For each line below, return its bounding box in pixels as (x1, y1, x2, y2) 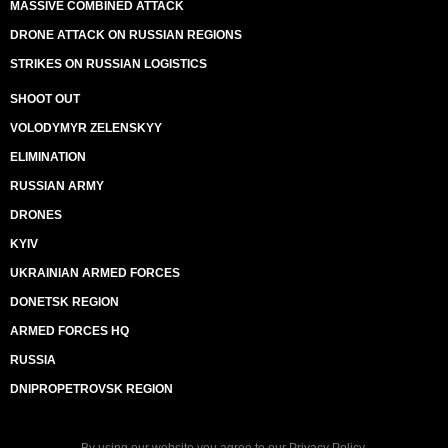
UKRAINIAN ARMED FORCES (10, 266, 180, 280)
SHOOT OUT (10, 92, 80, 106)
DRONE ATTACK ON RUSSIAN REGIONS (10, 28, 242, 42)
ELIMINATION (10, 150, 86, 164)
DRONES (10, 208, 62, 222)
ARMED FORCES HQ (10, 324, 129, 338)
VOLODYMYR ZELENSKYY (10, 121, 162, 135)
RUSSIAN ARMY (10, 179, 104, 193)
